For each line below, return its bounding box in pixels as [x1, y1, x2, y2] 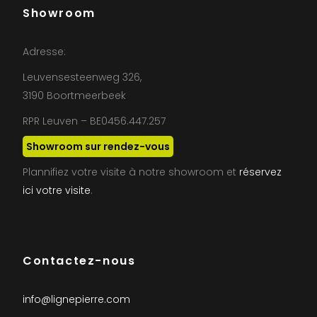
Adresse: [23, 45, 66, 59]
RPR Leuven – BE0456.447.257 [23, 114, 166, 128]
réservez [239, 165, 282, 179]
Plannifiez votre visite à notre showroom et [23, 165, 239, 179]
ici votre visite [23, 183, 91, 197]
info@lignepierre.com [23, 292, 130, 306]
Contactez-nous [23, 253, 136, 269]
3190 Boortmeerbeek [23, 88, 126, 103]
